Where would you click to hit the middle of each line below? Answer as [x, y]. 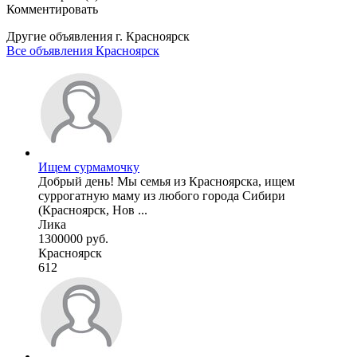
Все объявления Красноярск [83, 50]
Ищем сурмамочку [89, 167]
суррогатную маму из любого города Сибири [162, 195]
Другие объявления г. [66, 36]
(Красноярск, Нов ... [93, 210]
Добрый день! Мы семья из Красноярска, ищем [167, 181]
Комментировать [52, 9]
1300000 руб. [73, 238]
